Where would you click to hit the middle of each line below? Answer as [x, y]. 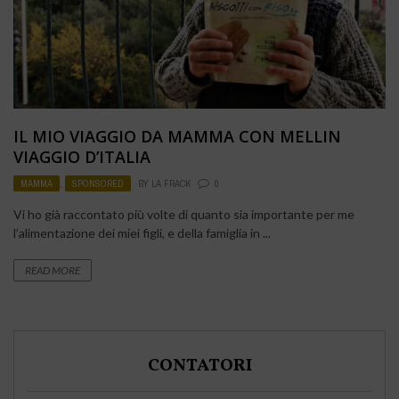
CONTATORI [199, 366]
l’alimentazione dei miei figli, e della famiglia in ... [142, 233]
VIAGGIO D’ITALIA [82, 157]
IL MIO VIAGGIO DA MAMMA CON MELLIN [177, 137]
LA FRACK [171, 184]
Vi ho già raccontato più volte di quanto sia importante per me [184, 215]
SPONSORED [98, 184]
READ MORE [53, 271]
